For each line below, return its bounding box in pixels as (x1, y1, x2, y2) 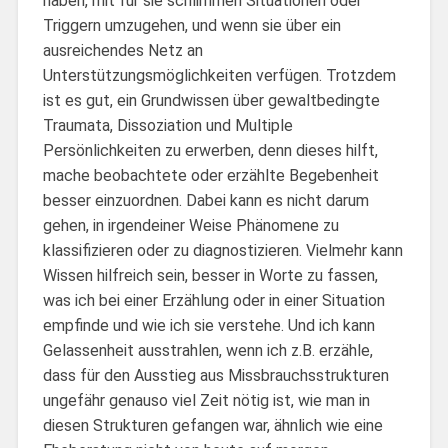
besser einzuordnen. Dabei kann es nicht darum (42, 190, 369, 210)
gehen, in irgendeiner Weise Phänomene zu (42, 215, 339, 235)
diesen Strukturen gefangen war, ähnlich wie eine (42, 415, 383, 435)
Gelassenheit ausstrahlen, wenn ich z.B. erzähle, (42, 340, 373, 360)
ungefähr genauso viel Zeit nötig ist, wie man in (42, 390, 370, 410)
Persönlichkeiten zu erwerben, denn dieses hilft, (42, 140, 378, 160)
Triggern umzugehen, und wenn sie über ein (42, 15, 341, 35)
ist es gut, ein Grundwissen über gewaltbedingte (42, 90, 380, 110)
